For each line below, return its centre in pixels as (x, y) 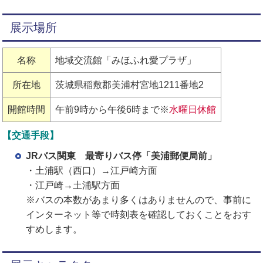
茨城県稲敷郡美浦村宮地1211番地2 (130, 85)
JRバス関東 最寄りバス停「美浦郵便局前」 (122, 156)
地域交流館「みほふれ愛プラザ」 (126, 60)
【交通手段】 (31, 135)
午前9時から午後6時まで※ (112, 109)
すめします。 (54, 229)
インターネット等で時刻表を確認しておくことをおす (139, 214)
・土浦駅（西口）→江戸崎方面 (92, 170)
